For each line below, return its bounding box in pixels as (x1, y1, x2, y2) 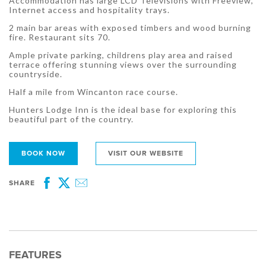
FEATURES (9, 248, 62, 262)
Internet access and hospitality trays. (9, 5, 170, 15)
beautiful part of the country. (9, 114, 134, 125)
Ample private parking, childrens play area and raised (9, 50, 233, 61)
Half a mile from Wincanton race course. (9, 87, 178, 97)
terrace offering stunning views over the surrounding (9, 59, 237, 70)
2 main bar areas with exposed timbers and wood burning (9, 23, 251, 33)
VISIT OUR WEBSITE (108, 149, 183, 159)
